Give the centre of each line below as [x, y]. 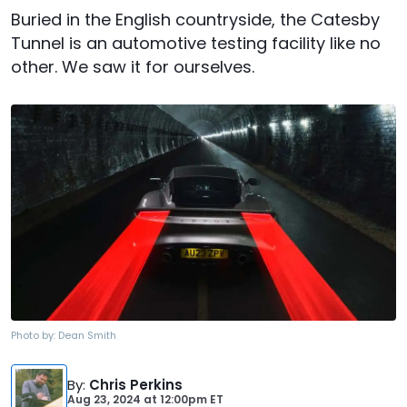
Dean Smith [87, 336]
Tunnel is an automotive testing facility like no [196, 43]
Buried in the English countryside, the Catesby [195, 20]
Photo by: [35, 336]
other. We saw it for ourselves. [133, 67]
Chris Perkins [136, 385]
